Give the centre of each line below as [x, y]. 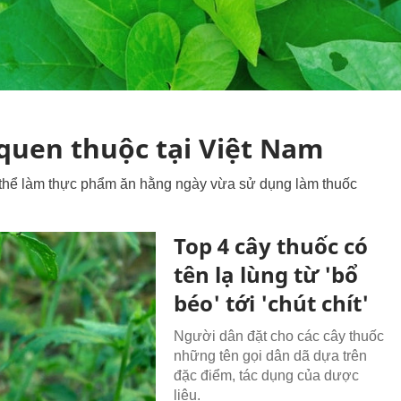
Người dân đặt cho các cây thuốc [279, 336]
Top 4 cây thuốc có [271, 246]
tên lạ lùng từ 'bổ [266, 274]
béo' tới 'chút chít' [272, 303]
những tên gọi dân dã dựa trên [271, 356]
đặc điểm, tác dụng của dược [267, 375]
